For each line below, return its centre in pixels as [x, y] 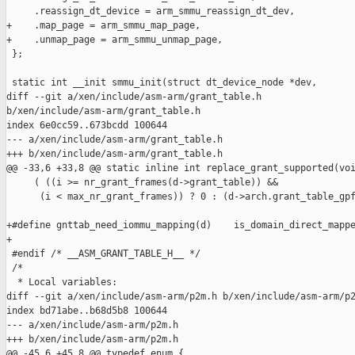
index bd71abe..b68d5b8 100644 [87, 311]
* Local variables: [62, 282]
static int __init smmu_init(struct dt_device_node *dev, [162, 83]
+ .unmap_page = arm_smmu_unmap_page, [115, 40]
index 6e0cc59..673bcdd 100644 [87, 126]
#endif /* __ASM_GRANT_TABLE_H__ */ [103, 254]
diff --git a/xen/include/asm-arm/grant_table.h [137, 97]
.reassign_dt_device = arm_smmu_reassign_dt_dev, [151, 11]
